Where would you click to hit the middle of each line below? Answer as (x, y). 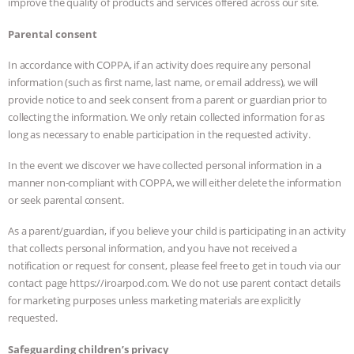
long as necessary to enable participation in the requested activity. (159, 134)
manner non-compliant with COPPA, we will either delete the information (175, 183)
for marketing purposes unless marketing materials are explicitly (155, 301)
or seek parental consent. (66, 200)
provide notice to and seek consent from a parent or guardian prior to (168, 99)
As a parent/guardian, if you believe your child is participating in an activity (177, 231)
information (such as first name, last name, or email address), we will (163, 82)
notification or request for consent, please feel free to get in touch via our (175, 266)
